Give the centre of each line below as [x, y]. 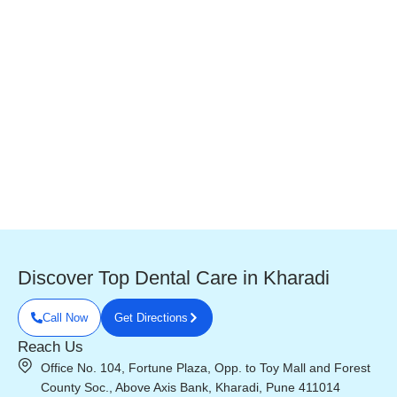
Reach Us [51, 347]
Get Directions [151, 318]
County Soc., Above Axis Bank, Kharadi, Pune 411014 [191, 387]
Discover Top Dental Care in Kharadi [174, 278]
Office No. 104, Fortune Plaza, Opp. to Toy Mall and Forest [206, 368]
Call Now [65, 318]
